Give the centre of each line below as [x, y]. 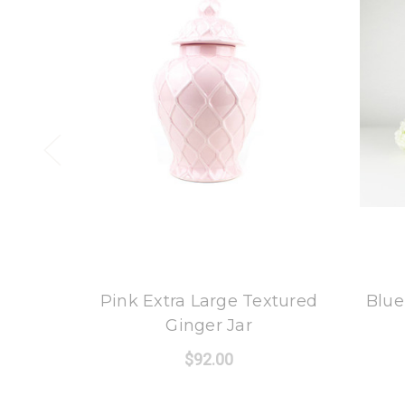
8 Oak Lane [209, 270]
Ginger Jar [209, 325]
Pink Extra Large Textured [209, 301]
